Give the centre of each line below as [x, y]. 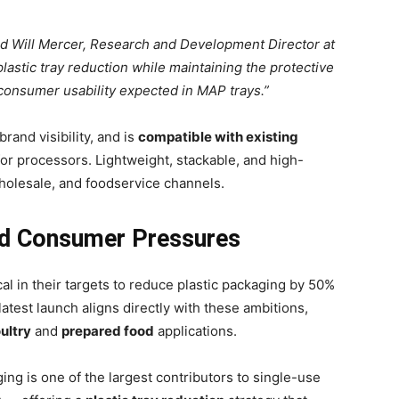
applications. [195, 331]
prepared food [108, 331]
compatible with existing [218, 137]
